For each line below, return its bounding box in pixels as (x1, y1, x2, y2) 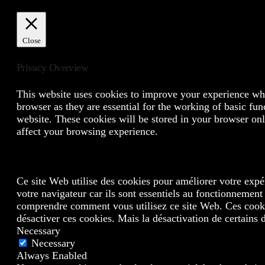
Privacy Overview (17, 62, 88, 74)
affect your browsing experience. (17, 125, 158, 138)
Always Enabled (17, 250, 87, 262)
